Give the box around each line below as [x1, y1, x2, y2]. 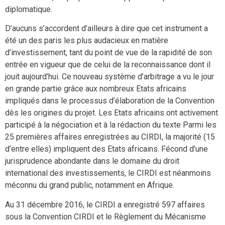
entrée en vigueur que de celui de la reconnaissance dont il [5, 60, 210, 70]
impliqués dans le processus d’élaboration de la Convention [5, 96, 214, 106]
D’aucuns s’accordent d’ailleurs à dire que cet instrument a [5, 24, 208, 34]
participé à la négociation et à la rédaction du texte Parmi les [5, 120, 216, 130]
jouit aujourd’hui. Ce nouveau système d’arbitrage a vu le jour [5, 72, 214, 82]
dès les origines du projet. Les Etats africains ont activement [5, 108, 218, 118]
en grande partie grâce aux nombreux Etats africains [5, 84, 186, 94]
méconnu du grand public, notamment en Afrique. [5, 180, 174, 190]
